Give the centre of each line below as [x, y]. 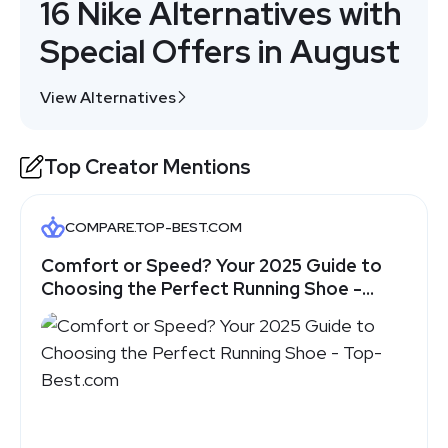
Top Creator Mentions [147, 166]
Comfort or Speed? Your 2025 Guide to [211, 265]
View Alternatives [108, 97]
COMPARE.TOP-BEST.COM [153, 226]
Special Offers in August [220, 51]
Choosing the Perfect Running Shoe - [201, 288]
